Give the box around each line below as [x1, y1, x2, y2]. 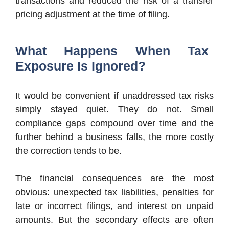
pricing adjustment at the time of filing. [15, 9, 170, 19]
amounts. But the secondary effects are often [15, 214, 214, 225]
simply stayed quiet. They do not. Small [15, 104, 214, 114]
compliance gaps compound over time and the [15, 118, 214, 128]
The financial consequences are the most [15, 173, 214, 184]
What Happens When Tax [15, 43, 209, 58]
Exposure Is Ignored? [15, 58, 146, 73]
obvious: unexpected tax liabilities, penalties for [15, 187, 214, 197]
